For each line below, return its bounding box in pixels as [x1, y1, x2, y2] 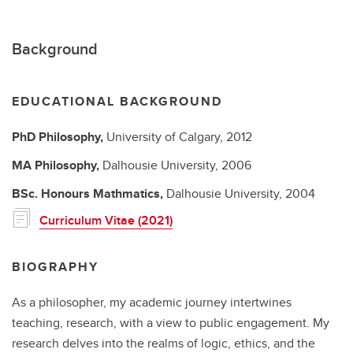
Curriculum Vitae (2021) [39, 211, 173, 230]
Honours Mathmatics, [41, 184, 166, 203]
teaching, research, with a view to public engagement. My [12, 313, 329, 332]
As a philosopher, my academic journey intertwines [12, 292, 292, 311]
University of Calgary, [106, 128, 226, 146]
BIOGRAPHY [12, 257, 98, 276]
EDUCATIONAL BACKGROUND [12, 92, 222, 110]
